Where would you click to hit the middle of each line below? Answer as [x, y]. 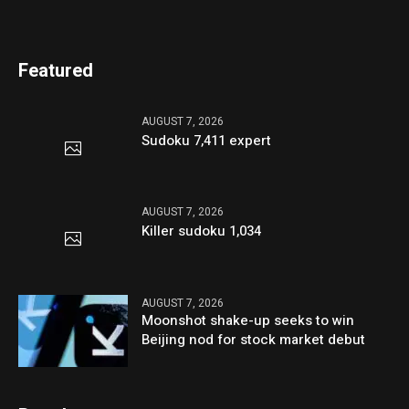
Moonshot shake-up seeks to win [248, 320]
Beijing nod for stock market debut [254, 339]
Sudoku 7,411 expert [207, 141]
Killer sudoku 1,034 [202, 231]
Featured [56, 71]
